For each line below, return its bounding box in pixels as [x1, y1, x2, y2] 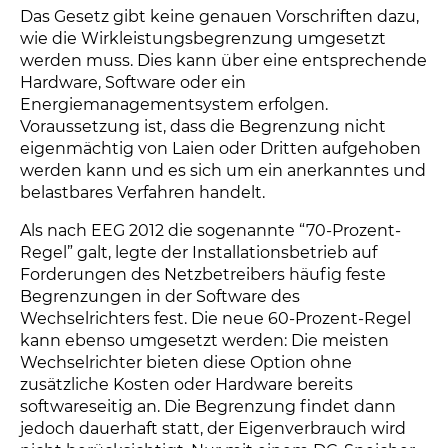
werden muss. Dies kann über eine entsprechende [20, 51, 427, 70]
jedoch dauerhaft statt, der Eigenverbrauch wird [20, 419, 406, 438]
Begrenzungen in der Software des [20, 287, 300, 306]
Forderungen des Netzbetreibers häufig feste [20, 265, 386, 284]
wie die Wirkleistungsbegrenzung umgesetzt [20, 29, 386, 48]
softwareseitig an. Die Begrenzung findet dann [20, 397, 396, 416]
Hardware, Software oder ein [20, 73, 246, 92]
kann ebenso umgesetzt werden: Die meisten [20, 331, 389, 350]
